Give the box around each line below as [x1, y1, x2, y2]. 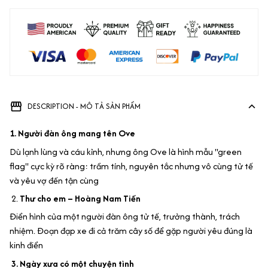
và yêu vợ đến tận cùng [10, 173, 99, 187]
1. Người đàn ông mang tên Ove [10, 127, 135, 140]
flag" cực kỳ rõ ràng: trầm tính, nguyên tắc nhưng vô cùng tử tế [10, 159, 253, 172]
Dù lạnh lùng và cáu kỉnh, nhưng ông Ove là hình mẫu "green [10, 145, 242, 158]
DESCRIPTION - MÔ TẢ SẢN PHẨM [27, 100, 141, 112]
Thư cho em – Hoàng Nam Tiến [20, 191, 141, 205]
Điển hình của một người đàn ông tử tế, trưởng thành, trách [10, 210, 240, 223]
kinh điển [10, 239, 45, 252]
